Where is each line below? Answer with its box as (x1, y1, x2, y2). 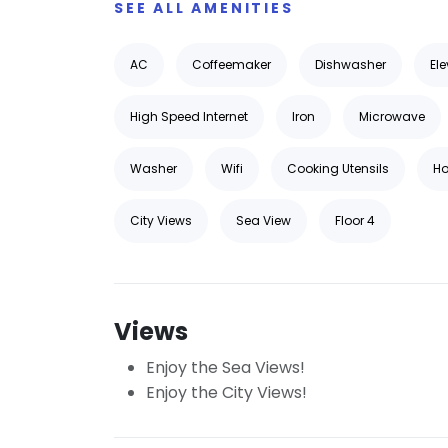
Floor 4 (335, 212, 375, 229)
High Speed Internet (130, 108, 248, 125)
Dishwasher (315, 56, 386, 73)
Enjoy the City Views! (146, 381, 307, 404)
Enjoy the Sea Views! (146, 356, 305, 379)
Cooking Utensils (287, 160, 389, 177)
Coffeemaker (192, 56, 271, 73)
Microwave (359, 108, 425, 125)
